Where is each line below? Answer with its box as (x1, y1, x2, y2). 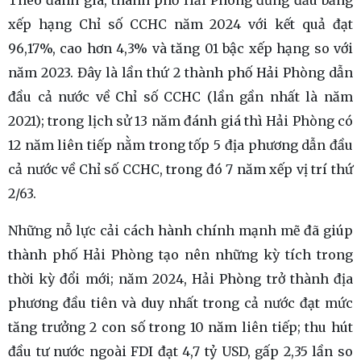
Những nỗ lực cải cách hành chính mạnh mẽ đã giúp (8, 222, 353, 239)
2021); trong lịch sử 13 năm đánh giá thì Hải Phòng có (8, 112, 353, 129)
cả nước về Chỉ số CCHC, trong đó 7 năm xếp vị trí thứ (8, 160, 353, 177)
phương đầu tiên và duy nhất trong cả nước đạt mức (8, 294, 353, 311)
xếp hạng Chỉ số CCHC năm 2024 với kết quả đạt (8, 15, 353, 32)
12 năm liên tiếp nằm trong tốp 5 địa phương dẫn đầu (8, 136, 353, 153)
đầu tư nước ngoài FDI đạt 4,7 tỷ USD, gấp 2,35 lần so (8, 342, 353, 359)
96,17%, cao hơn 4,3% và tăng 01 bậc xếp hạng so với (8, 39, 353, 56)
